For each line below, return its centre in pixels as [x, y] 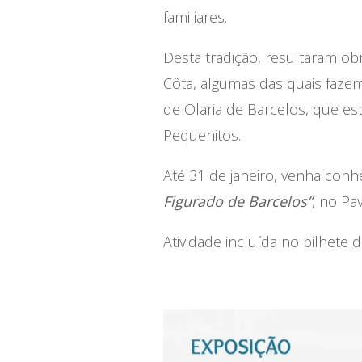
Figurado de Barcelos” [237, 201]
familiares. [195, 17]
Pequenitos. [202, 135]
